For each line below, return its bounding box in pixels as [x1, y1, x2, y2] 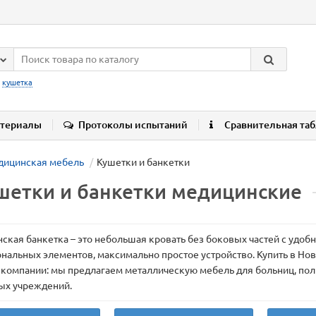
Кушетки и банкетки [97, 157, 190, 169]
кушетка [2, 78, 32, 87]
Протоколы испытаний [78, 119, 188, 131]
